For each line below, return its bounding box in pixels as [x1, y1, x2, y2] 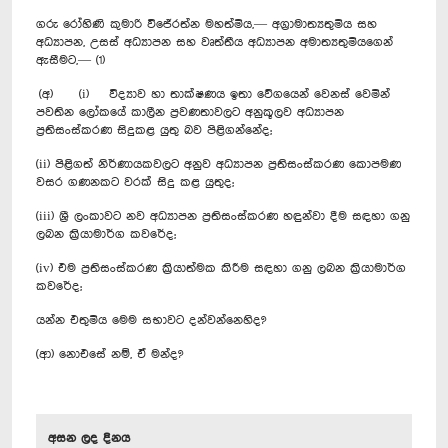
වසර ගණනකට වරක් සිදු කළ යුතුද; [36, 175, 234, 189]
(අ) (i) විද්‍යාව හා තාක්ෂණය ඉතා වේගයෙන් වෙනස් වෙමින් [36, 87, 390, 101]
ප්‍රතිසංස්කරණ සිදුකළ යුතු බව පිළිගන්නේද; [36, 123, 272, 137]
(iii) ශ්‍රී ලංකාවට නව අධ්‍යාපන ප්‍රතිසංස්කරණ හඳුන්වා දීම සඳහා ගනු [36, 209, 410, 223]
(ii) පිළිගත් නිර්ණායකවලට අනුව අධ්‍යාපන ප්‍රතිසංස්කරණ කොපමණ [36, 157, 401, 171]
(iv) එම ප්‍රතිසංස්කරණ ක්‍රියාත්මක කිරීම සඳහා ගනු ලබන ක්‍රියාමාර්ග [36, 261, 406, 275]
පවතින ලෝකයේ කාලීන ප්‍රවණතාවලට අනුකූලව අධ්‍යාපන [36, 105, 344, 119]
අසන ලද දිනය [48, 431, 130, 445]
